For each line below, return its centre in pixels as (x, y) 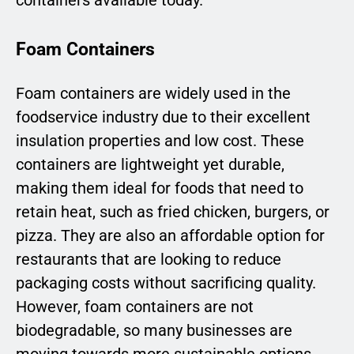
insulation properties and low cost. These (160, 141)
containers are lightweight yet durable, (150, 165)
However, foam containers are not (135, 307)
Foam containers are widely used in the (153, 94)
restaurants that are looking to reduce (149, 260)
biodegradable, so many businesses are (154, 331)
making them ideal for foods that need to (160, 188)
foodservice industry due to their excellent (163, 117)
